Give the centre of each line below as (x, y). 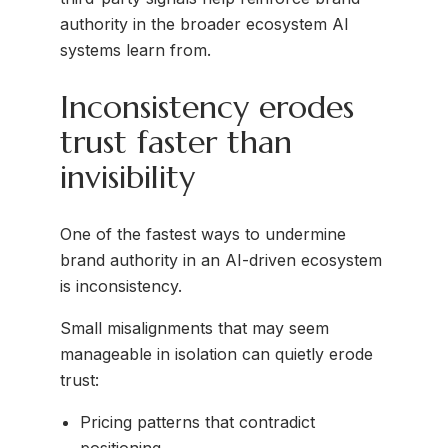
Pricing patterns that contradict (197, 422)
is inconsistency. (121, 286)
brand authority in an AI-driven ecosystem (221, 260)
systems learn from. (135, 49)
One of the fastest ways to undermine (203, 234)
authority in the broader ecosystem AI (204, 23)
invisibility (127, 176)
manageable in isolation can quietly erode (216, 354)
